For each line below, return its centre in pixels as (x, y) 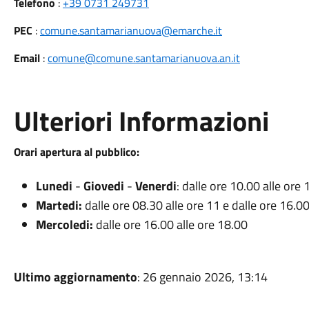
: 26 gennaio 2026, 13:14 (202, 277)
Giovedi (103, 186)
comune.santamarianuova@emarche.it (131, 30)
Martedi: (59, 205)
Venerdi (156, 186)
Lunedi (54, 186)
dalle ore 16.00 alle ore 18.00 (171, 225)
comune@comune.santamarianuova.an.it (143, 58)
